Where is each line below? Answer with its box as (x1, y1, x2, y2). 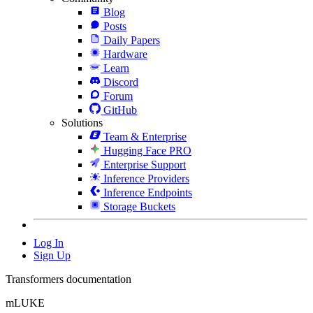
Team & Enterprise (103, 130, 187, 143)
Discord (103, 75, 138, 88)
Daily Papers (103, 34, 160, 46)
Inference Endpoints (103, 186, 192, 198)
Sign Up (34, 249, 71, 261)
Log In (34, 236, 64, 249)
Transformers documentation (6, 272, 131, 285)
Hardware (103, 48, 147, 60)
